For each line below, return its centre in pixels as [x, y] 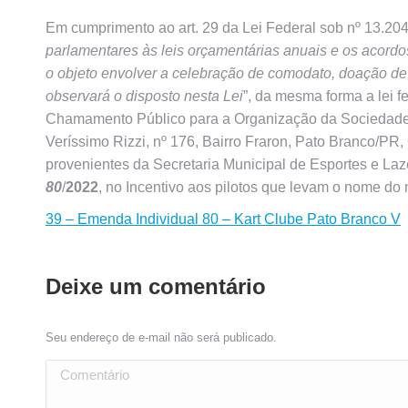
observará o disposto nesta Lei [144, 96]
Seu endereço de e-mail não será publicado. [161, 337]
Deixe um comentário [156, 286]
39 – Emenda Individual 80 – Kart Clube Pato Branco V [223, 219]
